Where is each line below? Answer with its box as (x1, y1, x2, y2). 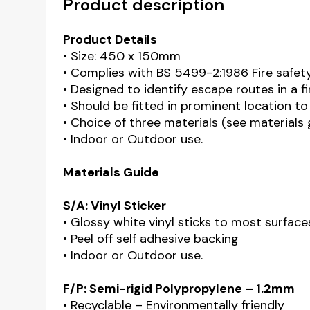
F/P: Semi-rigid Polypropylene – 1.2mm (63, 280, 295, 297)
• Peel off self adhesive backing (63, 230, 239, 247)
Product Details (63, 31, 158, 48)
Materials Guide (63, 164, 160, 181)
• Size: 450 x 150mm (63, 48, 181, 64)
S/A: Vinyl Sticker (63, 197, 167, 214)
